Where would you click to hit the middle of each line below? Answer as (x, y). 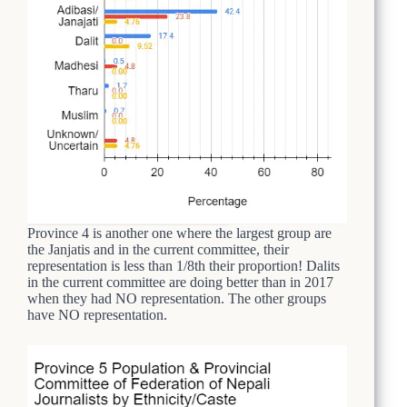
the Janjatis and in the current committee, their (158, 249)
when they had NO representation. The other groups (177, 298)
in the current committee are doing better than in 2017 (180, 282)
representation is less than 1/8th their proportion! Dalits (184, 265)
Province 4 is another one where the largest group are (179, 233)
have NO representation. (97, 314)
